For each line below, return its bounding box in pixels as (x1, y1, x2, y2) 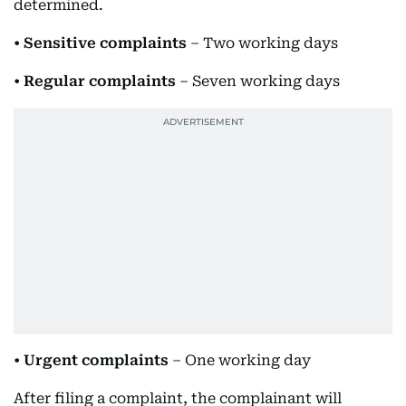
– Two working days (187, 34, 338, 52)
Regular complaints (24, 72, 176, 90)
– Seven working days (176, 72, 340, 90)
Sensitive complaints (24, 34, 187, 52)
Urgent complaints (24, 352, 169, 369)
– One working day (169, 352, 311, 369)
